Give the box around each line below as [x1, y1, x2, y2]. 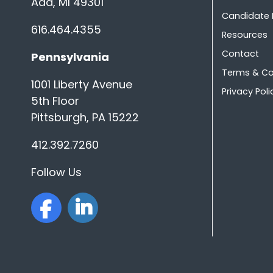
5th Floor [30, 93, 79, 109]
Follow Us [30, 165, 82, 180]
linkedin [90, 196, 190, 216]
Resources [222, 29, 268, 41]
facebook [51, 196, 159, 216]
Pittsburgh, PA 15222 [30, 110, 139, 126]
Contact [222, 48, 260, 60]
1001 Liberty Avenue [30, 77, 132, 93]
